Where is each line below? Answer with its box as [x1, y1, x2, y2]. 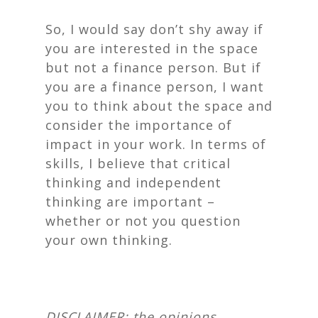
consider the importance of [45, 116, 232, 133]
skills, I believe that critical [45, 155, 231, 172]
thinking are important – [45, 193, 215, 210]
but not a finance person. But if [45, 59, 261, 76]
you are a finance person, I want [45, 78, 264, 95]
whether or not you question [45, 212, 241, 229]
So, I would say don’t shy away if [45, 21, 263, 38]
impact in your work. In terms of [45, 136, 266, 153]
